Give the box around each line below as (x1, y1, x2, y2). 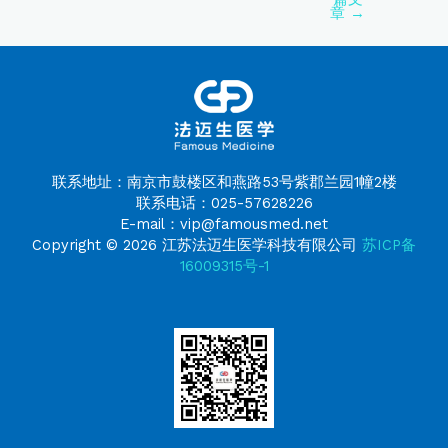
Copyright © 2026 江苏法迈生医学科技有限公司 (32, 236, 362, 254)
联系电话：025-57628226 (135, 194, 313, 212)
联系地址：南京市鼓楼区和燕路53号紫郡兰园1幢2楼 (51, 173, 397, 191)
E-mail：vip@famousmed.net (120, 215, 328, 233)
